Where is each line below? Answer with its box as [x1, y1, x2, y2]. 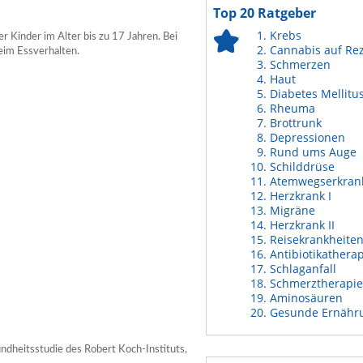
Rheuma [270, 100, 315, 116]
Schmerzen [270, 57, 331, 72]
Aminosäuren [270, 290, 343, 305]
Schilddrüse [270, 159, 335, 174]
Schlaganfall [270, 261, 336, 276]
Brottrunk [270, 115, 322, 130]
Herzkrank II [270, 217, 335, 233]
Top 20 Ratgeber [213, 4, 316, 22]
